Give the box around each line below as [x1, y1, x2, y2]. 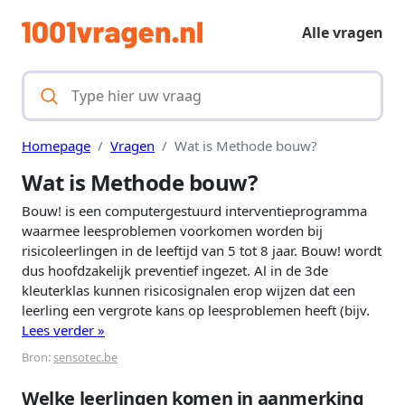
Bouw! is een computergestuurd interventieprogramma [22, 202, 367, 221]
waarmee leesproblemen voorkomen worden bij [22, 221, 323, 240]
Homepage [22, 137, 90, 155]
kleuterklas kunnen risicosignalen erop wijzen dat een [22, 281, 355, 300]
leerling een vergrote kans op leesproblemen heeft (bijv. [22, 301, 370, 320]
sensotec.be [53, 349, 118, 366]
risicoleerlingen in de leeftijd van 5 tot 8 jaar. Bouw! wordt [22, 241, 381, 260]
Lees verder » [22, 321, 105, 340]
